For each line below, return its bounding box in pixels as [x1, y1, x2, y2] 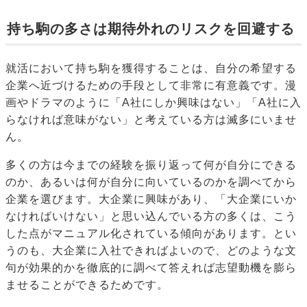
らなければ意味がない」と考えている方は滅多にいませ [5, 114, 297, 126]
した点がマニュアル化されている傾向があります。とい [5, 228, 297, 240]
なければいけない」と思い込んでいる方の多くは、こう [5, 210, 297, 223]
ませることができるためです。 [5, 279, 169, 291]
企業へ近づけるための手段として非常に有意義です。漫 [5, 79, 297, 92]
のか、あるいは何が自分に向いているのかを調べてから [5, 176, 297, 188]
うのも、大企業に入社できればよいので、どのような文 [5, 245, 297, 257]
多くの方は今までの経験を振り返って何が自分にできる [5, 159, 297, 171]
